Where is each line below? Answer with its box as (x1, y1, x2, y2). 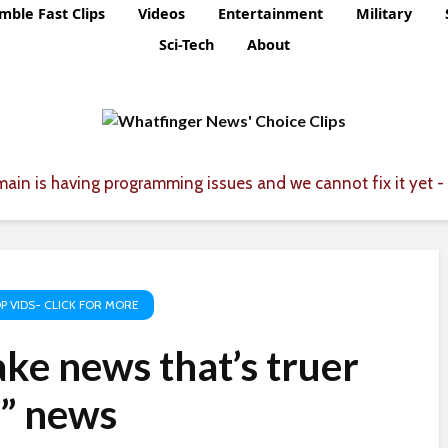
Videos (138, 4, 185, 24)
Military (356, 4, 412, 24)
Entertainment (218, 4, 323, 24)
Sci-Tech (158, 34, 214, 54)
